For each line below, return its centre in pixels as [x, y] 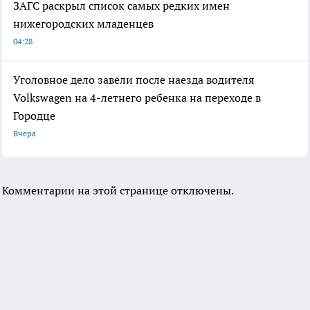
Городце [34, 116]
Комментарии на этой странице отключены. [118, 191]
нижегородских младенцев [83, 24]
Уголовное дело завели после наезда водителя [134, 80]
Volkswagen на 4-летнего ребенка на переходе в [137, 98]
